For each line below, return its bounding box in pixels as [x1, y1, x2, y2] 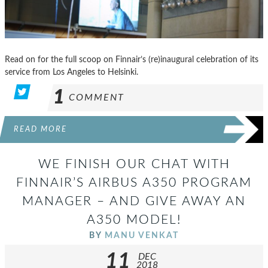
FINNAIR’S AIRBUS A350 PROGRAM [16, 176, 252, 189]
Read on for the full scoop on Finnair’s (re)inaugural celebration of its [5, 54, 258, 64]
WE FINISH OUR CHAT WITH [38, 157, 230, 170]
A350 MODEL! [87, 213, 181, 226]
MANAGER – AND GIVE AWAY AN [22, 194, 246, 208]
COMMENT [69, 92, 124, 102]
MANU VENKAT [105, 230, 179, 240]
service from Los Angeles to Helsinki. [5, 67, 138, 77]
